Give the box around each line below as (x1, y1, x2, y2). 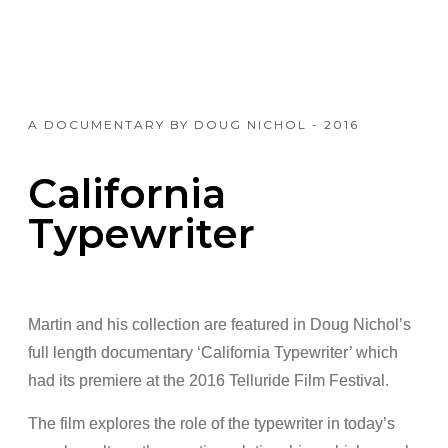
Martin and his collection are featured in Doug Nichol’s (28, 316, 411, 334)
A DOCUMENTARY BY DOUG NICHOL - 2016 (28, 117, 359, 133)
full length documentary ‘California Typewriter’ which (28, 344, 398, 362)
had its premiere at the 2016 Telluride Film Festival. (28, 372, 389, 390)
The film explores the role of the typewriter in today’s (28, 415, 395, 433)
